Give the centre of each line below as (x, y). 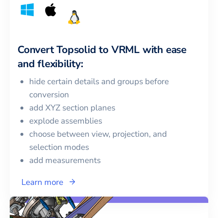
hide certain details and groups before (99, 81)
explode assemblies (66, 121)
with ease (163, 49)
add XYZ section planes (72, 108)
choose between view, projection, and (98, 134)
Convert (37, 49)
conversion (49, 94)
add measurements (65, 160)
